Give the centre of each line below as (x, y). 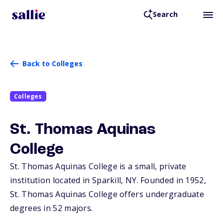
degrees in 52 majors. (52, 208)
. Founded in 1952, (171, 180)
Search (165, 14)
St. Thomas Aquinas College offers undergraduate (107, 194)
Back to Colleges (53, 63)
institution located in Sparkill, (68, 180)
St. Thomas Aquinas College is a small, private (98, 167)
